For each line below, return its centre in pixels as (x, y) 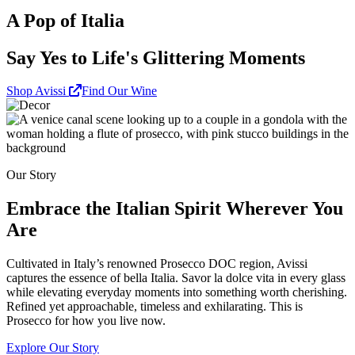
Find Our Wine (119, 91)
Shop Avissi (38, 91)
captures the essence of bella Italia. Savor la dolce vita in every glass (176, 278)
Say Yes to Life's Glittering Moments (156, 57)
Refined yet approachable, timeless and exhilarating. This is (155, 307)
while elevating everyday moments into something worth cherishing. (177, 292)
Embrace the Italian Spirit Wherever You (175, 209)
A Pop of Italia (65, 20)
